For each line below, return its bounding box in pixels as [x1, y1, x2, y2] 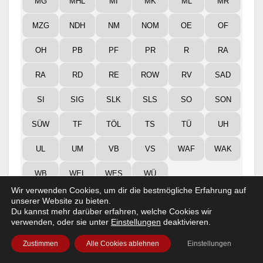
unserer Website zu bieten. [11, 196, 111, 205]
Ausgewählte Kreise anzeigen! [68, 205, 195, 216]
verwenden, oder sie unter [11, 217, 111, 227]
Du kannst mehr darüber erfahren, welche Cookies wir [11, 207, 212, 216]
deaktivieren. [161, 217, 211, 227]
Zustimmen [23, 240, 58, 248]
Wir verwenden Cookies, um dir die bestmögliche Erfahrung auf [11, 186, 246, 195]
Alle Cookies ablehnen [86, 240, 159, 248]
